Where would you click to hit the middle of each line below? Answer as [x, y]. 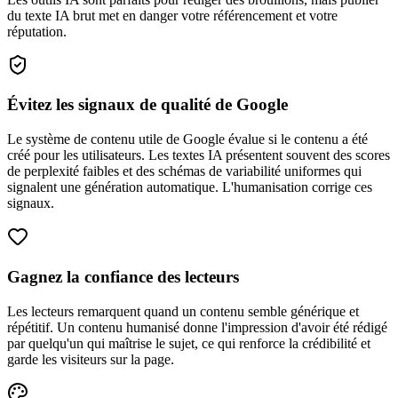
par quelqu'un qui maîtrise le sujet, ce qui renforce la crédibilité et [189, 343]
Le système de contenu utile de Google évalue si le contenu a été [187, 139]
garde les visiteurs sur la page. [91, 359]
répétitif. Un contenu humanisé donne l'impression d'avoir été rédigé [197, 327]
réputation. [37, 31]
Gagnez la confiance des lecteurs [123, 276]
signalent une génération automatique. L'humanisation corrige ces [190, 187]
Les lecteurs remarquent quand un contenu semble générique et [183, 311]
